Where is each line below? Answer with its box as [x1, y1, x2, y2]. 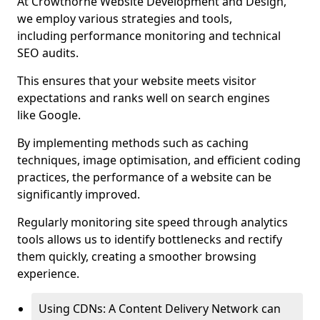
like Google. [17, 107, 81, 123]
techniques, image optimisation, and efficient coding [17, 152, 301, 168]
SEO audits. [17, 45, 79, 61]
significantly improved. [17, 186, 140, 202]
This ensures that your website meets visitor [17, 73, 256, 89]
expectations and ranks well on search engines [17, 90, 270, 106]
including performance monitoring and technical [17, 28, 281, 44]
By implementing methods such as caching [17, 135, 249, 151]
